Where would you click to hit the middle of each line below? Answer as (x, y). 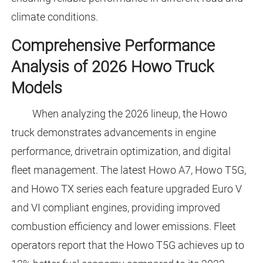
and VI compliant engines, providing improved (115, 208)
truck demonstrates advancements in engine (113, 133)
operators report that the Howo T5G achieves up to (127, 245)
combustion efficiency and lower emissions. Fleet (123, 227)
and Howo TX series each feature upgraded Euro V (126, 189)
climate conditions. (54, 17)
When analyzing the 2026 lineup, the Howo (129, 114)
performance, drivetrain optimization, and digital (121, 151)
